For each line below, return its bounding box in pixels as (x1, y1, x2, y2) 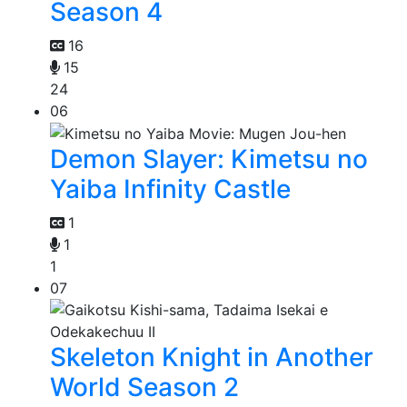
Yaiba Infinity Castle (50, 174, 291, 205)
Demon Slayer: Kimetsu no (50, 144, 368, 175)
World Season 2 (50, 372, 239, 403)
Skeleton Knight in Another (50, 342, 373, 373)
